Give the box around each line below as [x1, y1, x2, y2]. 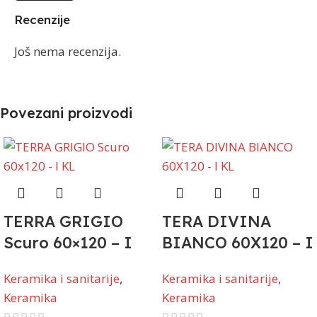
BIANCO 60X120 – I [162, 233, 313, 253]
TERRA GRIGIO [4, 212, 123, 232]
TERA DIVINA [162, 212, 271, 232]
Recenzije [14, 12, 70, 28]
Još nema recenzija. [14, 43, 121, 60]
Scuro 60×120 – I [4, 233, 132, 253]
